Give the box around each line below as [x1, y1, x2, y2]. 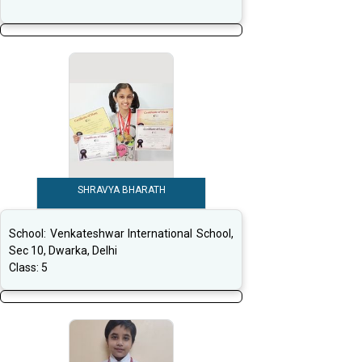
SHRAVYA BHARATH [77, 184, 166, 196]
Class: [9, 261, 41, 275]
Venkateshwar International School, [49, 227, 234, 241]
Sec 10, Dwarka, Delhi [9, 244, 117, 258]
